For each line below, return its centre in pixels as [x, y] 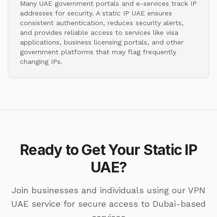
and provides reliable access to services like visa [99, 32]
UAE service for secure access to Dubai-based [108, 203]
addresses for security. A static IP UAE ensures [96, 13]
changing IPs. [41, 61]
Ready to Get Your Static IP [108, 149]
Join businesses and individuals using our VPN [108, 190]
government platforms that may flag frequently [98, 52]
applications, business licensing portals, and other [102, 42]
